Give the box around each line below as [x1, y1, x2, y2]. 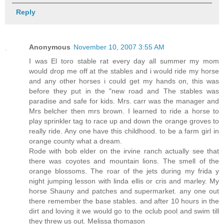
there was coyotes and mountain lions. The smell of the [29, 157, 219, 165]
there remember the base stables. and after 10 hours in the [29, 197, 219, 205]
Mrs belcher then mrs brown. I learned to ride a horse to [29, 107, 219, 115]
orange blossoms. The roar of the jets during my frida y [29, 167, 219, 175]
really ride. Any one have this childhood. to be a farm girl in [29, 127, 219, 135]
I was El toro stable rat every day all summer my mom [29, 57, 219, 65]
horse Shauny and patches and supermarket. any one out [29, 187, 219, 195]
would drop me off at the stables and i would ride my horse [29, 67, 219, 75]
